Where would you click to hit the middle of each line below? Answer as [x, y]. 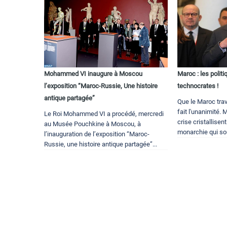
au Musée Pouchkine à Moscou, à [92, 124]
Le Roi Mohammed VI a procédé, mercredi [104, 114]
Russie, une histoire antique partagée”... [101, 144]
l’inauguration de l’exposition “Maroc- [97, 134]
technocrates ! [198, 86]
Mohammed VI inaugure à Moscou [93, 74]
